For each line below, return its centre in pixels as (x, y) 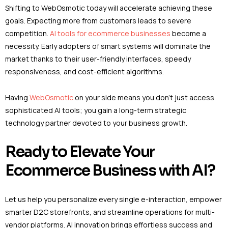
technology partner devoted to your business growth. (96, 123)
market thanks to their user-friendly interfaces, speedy (98, 59)
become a (188, 33)
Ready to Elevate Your (80, 152)
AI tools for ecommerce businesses (110, 33)
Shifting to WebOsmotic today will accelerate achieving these (109, 8)
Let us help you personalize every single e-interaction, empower (113, 199)
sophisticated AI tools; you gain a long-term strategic (96, 110)
